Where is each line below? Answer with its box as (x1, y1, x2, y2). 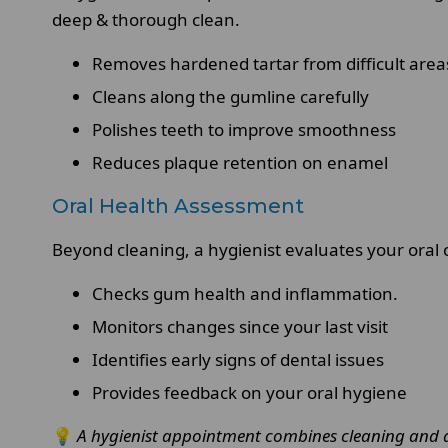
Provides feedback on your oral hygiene (92, 380, 407, 404)
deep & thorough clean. (52, 7, 240, 31)
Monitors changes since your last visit (92, 314, 388, 338)
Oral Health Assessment (52, 193, 304, 218)
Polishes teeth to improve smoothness (92, 117, 396, 141)
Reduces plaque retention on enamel (92, 150, 388, 174)
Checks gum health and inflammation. (92, 281, 398, 305)
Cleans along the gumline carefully (92, 84, 369, 108)
